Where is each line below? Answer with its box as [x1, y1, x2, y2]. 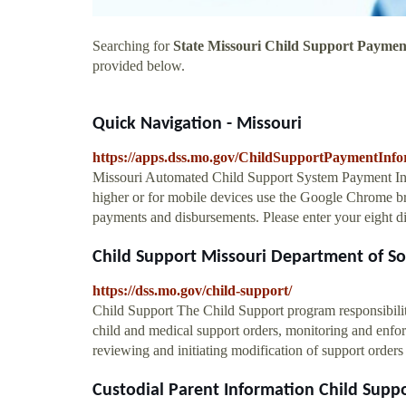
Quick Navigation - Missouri [92, 114, 302, 133]
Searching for [92, 37, 173, 53]
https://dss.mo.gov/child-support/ [92, 282, 292, 298]
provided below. [92, 57, 185, 73]
